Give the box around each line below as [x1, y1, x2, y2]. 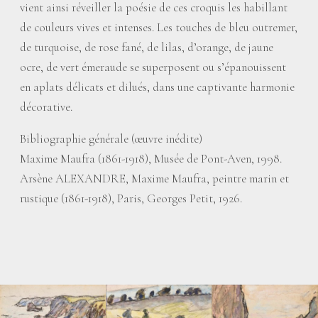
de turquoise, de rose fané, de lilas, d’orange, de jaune [20, 40, 273, 55]
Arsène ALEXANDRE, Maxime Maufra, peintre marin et [20, 171, 289, 186]
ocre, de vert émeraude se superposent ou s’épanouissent [20, 60, 286, 75]
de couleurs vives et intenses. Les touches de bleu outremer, [20, 20, 297, 35]
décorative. [20, 99, 72, 114]
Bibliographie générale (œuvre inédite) [20, 131, 202, 146]
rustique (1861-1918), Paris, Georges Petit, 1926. [20, 191, 242, 206]
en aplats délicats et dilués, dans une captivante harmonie [20, 79, 295, 94]
